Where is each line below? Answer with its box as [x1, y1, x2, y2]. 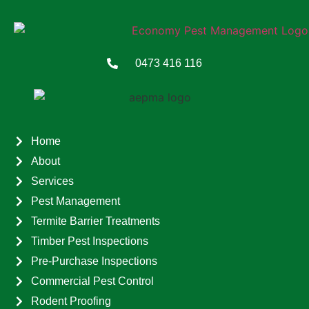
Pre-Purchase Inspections [31, 255, 157, 268]
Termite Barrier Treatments [31, 215, 160, 228]
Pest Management [31, 195, 120, 208]
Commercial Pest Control [31, 275, 154, 288]
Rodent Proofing [31, 295, 111, 308]
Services [31, 175, 74, 188]
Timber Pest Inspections [31, 235, 148, 248]
